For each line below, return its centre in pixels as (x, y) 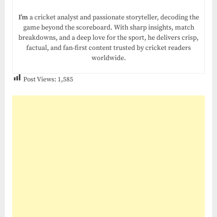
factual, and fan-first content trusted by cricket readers (108, 48)
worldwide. (108, 58)
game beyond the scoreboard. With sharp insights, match (108, 27)
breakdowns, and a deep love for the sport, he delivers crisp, (108, 38)
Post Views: (40, 80)
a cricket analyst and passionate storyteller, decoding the (113, 17)
